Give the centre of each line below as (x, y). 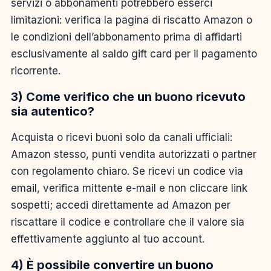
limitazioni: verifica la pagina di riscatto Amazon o (132, 20)
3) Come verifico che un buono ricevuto (128, 96)
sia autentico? (53, 111)
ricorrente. (36, 70)
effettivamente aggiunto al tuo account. (108, 239)
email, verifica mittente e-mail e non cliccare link (129, 188)
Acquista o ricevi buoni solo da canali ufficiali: (122, 137)
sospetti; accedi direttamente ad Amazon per (121, 205)
